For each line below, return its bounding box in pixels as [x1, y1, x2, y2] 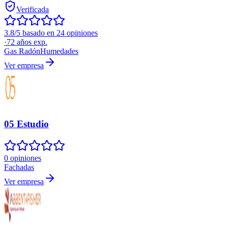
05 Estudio [4, 118, 49, 129]
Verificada [16, 5, 49, 14]
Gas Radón [4, 47, 40, 56]
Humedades [40, 47, 78, 56]
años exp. [15, 38, 47, 47]
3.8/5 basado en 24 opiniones [4, 28, 98, 38]
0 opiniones [4, 153, 41, 162]
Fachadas [4, 162, 34, 172]
